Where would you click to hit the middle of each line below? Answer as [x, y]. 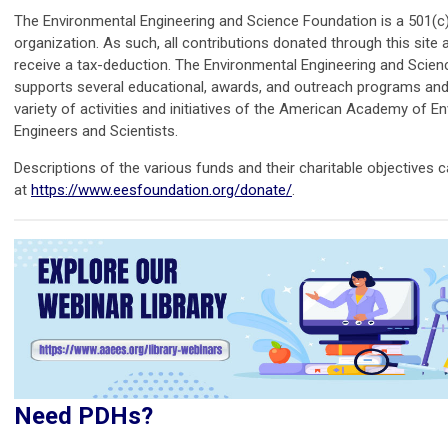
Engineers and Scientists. [96, 131]
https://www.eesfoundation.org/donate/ [161, 190]
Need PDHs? [83, 416]
